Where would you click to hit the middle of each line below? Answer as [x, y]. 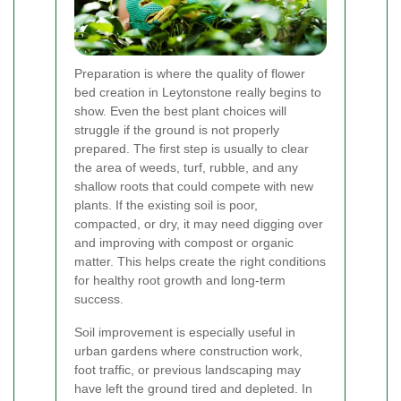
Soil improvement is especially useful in [185, 332]
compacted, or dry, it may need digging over [199, 223]
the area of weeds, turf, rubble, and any [186, 167]
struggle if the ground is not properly [177, 129]
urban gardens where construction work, [188, 350]
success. [99, 299]
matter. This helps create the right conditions [200, 261]
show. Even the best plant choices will [180, 111]
